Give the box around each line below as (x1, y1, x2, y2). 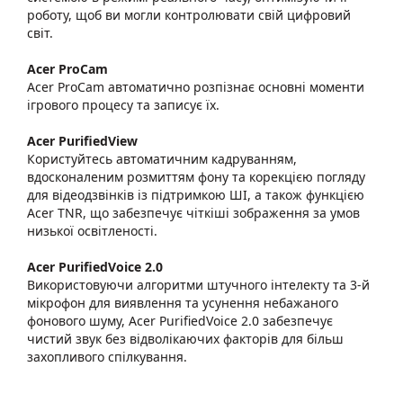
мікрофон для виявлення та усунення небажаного (27, 294, 338, 311)
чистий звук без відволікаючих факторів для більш (27, 330, 344, 347)
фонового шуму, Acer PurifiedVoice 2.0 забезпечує (27, 312, 333, 329)
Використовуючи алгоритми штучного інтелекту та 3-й (27, 276, 370, 293)
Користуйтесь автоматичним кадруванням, (27, 150, 297, 167)
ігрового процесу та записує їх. (27, 96, 219, 113)
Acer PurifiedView (27, 132, 138, 149)
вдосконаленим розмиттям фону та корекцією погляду (27, 168, 365, 185)
